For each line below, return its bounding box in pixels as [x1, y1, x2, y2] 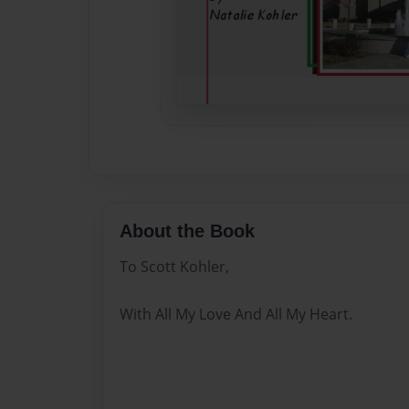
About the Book [119, 220, 255, 241]
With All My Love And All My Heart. [119, 304, 352, 325]
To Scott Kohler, [119, 257, 229, 278]
